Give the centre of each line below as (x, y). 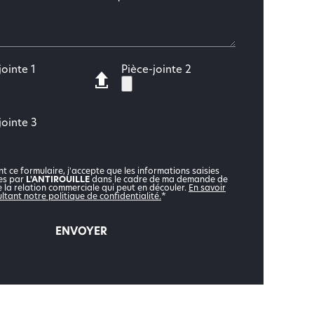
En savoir (207, 189)
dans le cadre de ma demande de (159, 180)
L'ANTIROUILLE (58, 180)
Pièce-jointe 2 (156, 71)
